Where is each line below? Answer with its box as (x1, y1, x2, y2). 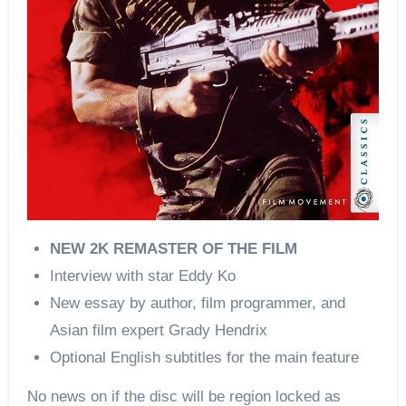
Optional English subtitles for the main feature (50, 348, 360, 366)
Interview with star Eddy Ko (50, 266, 237, 285)
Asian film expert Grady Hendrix (50, 321, 268, 339)
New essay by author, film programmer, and (50, 294, 346, 312)
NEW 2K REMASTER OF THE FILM (50, 239, 298, 257)
